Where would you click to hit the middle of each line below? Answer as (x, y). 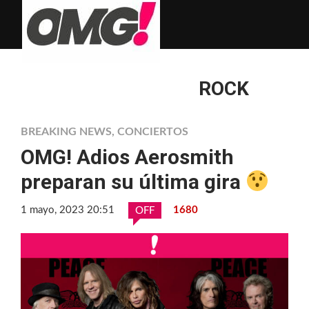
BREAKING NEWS (66, 132)
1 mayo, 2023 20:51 (68, 210)
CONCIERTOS (153, 132)
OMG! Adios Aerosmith (127, 157)
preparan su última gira (133, 182)
